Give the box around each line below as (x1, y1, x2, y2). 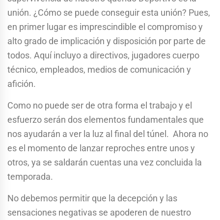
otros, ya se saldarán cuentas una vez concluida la (7, 157, 202, 167)
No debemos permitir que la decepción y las (7, 192, 177, 203)
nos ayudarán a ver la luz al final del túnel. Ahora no (7, 128, 208, 139)
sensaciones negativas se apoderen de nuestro (7, 207, 191, 218)
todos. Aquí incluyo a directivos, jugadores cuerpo (7, 50, 199, 60)
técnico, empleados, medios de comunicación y (7, 64, 191, 75)
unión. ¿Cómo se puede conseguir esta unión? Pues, (7, 7, 210, 18)
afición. (7, 78, 36, 89)
